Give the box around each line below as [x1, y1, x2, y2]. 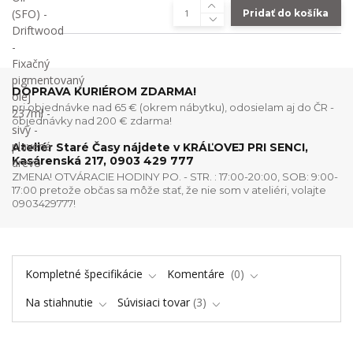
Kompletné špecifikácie [24, 266, 143, 281]
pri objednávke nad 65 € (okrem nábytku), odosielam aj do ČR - [12, 100, 334, 113]
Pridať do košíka [243, 6, 329, 19]
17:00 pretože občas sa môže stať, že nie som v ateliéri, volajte [12, 183, 326, 196]
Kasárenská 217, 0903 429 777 [12, 154, 194, 169]
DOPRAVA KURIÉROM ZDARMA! [12, 84, 196, 99]
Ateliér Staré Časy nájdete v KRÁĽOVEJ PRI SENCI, [12, 140, 308, 155]
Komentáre [167, 266, 228, 281]
